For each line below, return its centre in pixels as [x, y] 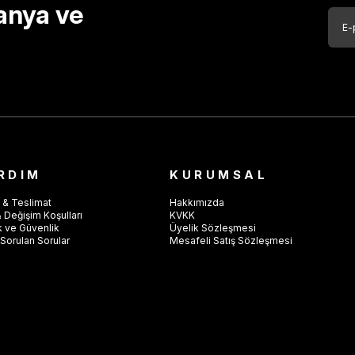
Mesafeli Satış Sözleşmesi [231, 240]
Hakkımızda [197, 202]
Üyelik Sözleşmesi [213, 227]
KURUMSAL [219, 174]
